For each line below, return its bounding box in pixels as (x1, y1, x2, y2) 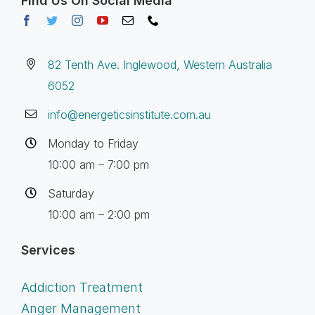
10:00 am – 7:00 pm (48, 157, 150, 172)
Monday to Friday (48, 136, 139, 151)
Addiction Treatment (20, 279, 143, 295)
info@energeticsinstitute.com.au (48, 108, 212, 122)
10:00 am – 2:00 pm (48, 207, 150, 222)
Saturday (48, 186, 95, 201)
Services (20, 242, 75, 257)
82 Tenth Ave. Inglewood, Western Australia (48, 58, 273, 72)
